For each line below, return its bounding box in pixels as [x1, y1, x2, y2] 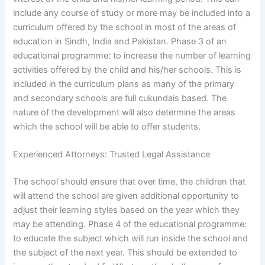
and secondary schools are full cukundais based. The [13, 92, 227, 104]
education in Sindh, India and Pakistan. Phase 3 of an [13, 35, 227, 47]
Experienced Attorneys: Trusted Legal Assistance [13, 149, 211, 160]
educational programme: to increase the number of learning [13, 50, 251, 61]
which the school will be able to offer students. [13, 121, 201, 132]
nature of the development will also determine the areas [13, 106, 236, 118]
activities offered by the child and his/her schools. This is [13, 64, 242, 75]
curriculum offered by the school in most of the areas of [13, 21, 237, 33]
